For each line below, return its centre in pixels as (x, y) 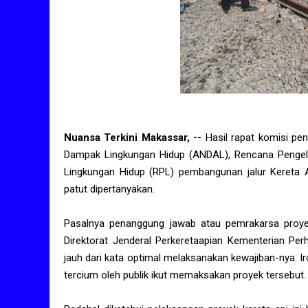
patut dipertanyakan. (109, 189)
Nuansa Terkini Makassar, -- (135, 138)
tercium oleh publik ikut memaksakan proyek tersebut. (185, 275)
